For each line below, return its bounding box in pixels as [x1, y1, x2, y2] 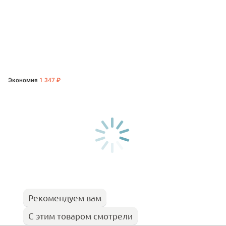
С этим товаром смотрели [28, 210, 133, 221]
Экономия [8, 77, 39, 84]
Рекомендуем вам [28, 192, 101, 203]
